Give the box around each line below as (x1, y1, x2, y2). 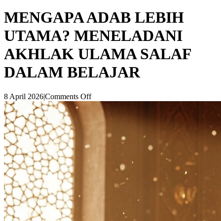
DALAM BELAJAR (4, 63, 140, 81)
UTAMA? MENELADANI (4, 27, 183, 45)
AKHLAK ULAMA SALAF (4, 45, 191, 63)
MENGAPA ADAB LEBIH (4, 8, 184, 27)
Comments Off (45, 92, 91, 101)
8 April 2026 (4, 92, 43, 101)
